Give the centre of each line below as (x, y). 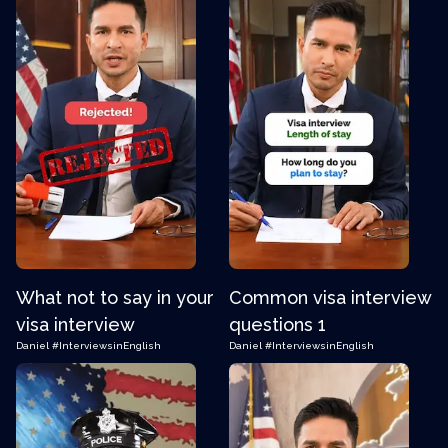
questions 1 (277, 324)
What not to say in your (115, 297)
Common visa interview (330, 297)
